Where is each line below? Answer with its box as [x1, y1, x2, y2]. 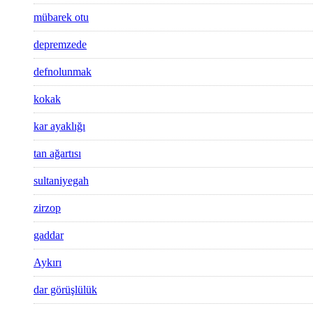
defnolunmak [34, 66, 92, 78]
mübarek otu [34, 11, 89, 24]
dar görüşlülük [34, 284, 97, 296]
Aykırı [34, 256, 61, 269]
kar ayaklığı [34, 120, 85, 133]
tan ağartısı [34, 147, 81, 160]
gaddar [34, 229, 64, 242]
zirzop [34, 202, 61, 214]
